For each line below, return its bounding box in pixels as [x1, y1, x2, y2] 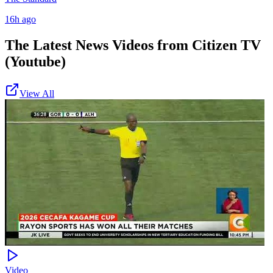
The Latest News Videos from [5, 37, 192, 54]
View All [19, 88, 54, 99]
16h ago [5, 14, 36, 25]
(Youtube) [5, 54, 66, 70]
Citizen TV [192, 37, 261, 54]
